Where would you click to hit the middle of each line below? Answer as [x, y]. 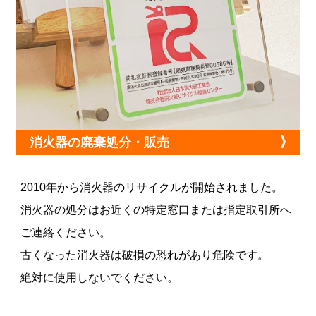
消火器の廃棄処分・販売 [100, 143]
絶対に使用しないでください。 [100, 278]
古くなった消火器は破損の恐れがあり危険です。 [145, 255]
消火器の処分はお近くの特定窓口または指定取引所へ [156, 210]
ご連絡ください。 [66, 233]
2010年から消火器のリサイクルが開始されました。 [152, 188]
